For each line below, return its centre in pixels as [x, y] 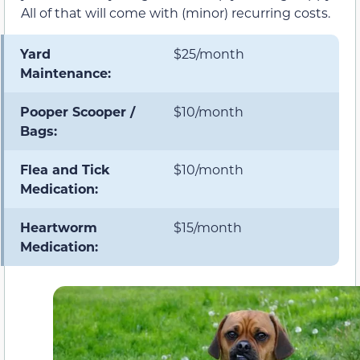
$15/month [208, 227]
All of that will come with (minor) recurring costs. [176, 13]
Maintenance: [65, 72]
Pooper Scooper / [78, 111]
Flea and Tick [65, 169]
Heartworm [59, 227]
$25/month [209, 53]
